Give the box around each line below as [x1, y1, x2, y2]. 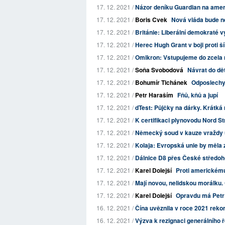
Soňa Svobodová [135, 65, 183, 74]
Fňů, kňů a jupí [177, 90, 218, 99]
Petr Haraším [135, 90, 173, 99]
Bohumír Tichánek [135, 78, 187, 87]
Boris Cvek [135, 15, 167, 24]
